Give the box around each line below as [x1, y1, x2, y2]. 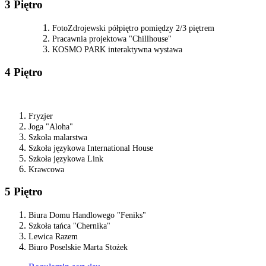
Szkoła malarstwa [28, 132, 87, 142]
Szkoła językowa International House [28, 143, 153, 153]
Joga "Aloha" [28, 122, 73, 131]
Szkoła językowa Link [28, 154, 103, 163]
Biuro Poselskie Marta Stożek [28, 243, 128, 252]
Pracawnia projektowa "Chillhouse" [52, 34, 172, 44]
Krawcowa [28, 164, 64, 174]
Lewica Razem [28, 232, 78, 242]
